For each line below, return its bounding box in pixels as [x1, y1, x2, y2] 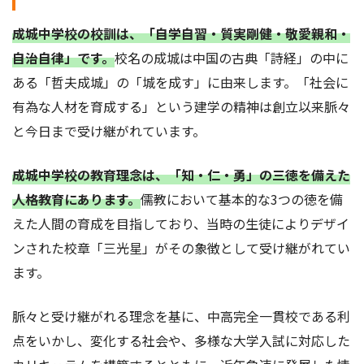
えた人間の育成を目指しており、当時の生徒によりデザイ [12, 214, 349, 234]
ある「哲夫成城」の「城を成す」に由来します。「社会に [12, 72, 349, 93]
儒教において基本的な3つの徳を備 [141, 189, 343, 210]
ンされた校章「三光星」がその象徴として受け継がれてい [12, 238, 350, 258]
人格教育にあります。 [12, 189, 141, 210]
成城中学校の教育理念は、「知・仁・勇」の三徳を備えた [12, 165, 350, 185]
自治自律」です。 [12, 48, 115, 68]
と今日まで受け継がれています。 [12, 121, 206, 141]
